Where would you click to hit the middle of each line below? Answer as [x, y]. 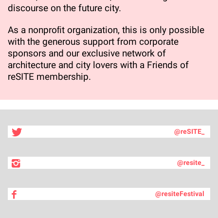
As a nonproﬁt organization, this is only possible [106, 30]
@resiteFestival [180, 194]
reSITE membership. [49, 76]
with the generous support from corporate [93, 41]
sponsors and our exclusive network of [87, 53]
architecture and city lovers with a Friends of [98, 65]
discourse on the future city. [64, 8]
